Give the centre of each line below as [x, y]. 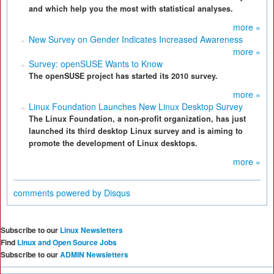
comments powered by [59, 193]
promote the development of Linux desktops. [113, 143]
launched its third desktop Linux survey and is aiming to [136, 131]
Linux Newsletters [91, 230]
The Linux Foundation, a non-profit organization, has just [137, 119]
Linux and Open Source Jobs [67, 242]
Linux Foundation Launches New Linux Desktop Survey [136, 106]
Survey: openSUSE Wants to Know [96, 64]
